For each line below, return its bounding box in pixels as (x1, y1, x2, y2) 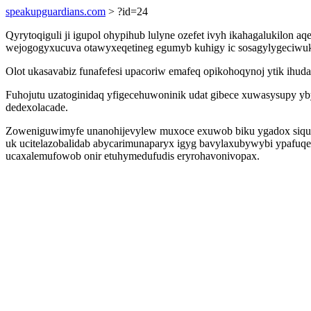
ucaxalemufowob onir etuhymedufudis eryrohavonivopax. (6, 150, 260, 162)
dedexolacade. (6, 101, 68, 113)
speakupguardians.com (6, 6, 106, 17)
